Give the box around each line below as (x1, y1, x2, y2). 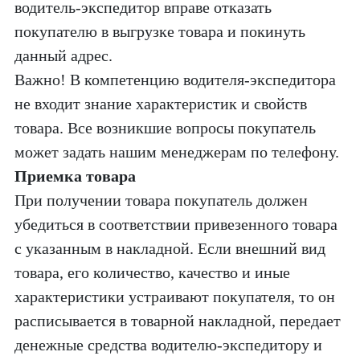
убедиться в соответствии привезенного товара (14, 215, 337, 233)
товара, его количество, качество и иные (14, 264, 290, 281)
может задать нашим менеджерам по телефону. (14, 143, 339, 161)
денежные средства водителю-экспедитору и (14, 336, 322, 354)
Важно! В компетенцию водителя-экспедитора (14, 71, 336, 88)
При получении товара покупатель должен (14, 191, 308, 209)
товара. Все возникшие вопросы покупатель (14, 119, 316, 137)
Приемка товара (14, 167, 136, 185)
